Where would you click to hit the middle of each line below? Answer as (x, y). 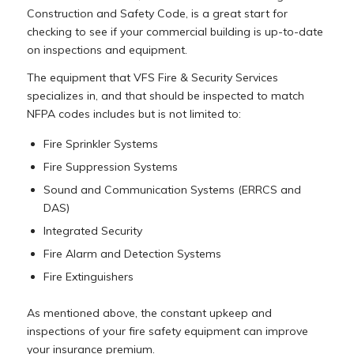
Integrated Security (92, 231)
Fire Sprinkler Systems (100, 144)
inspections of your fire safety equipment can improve (167, 331)
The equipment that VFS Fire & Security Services (152, 78)
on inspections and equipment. (107, 50)
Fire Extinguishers (88, 277)
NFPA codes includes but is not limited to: (135, 114)
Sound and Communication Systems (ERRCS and (172, 190)
